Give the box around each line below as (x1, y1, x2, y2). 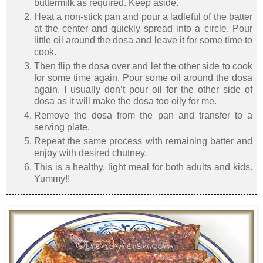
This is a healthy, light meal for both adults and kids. (34, 162, 252, 173)
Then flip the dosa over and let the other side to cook (34, 61, 252, 72)
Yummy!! (34, 174, 70, 184)
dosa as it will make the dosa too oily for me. (34, 96, 217, 107)
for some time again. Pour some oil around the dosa (34, 73, 252, 83)
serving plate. (34, 122, 93, 133)
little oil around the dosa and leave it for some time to (34, 35, 252, 46)
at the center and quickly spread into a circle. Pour (34, 23, 252, 34)
